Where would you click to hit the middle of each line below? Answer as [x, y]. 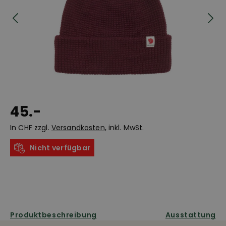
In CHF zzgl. [31, 127]
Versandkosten [78, 127]
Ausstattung [190, 215]
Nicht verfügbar [60, 148]
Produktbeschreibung [53, 215]
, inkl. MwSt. [124, 127]
